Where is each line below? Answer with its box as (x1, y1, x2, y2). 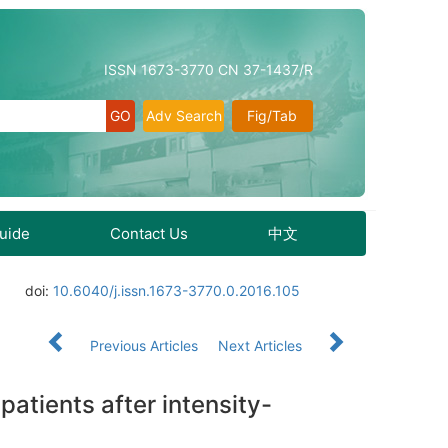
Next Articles (218, 337, 306, 354)
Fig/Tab (247, 107, 298, 124)
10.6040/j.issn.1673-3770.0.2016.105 (53, 282, 301, 299)
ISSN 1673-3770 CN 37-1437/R (104, 61, 313, 78)
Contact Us (110, 224, 188, 243)
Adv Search (145, 107, 222, 124)
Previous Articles (86, 337, 202, 354)
